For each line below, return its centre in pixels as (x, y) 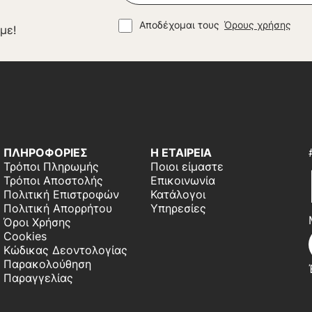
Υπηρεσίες (179, 209)
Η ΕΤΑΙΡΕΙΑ (181, 153)
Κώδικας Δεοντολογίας (66, 250)
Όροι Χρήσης (38, 223)
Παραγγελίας (39, 278)
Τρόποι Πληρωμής (52, 167)
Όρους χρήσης (258, 25)
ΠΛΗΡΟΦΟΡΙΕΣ (46, 153)
